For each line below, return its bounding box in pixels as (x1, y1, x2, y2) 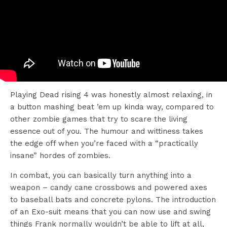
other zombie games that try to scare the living (10, 115, 187, 124)
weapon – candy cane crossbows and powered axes (10, 183, 207, 193)
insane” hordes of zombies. (10, 151, 110, 161)
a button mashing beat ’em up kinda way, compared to (10, 102, 214, 112)
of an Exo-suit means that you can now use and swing (10, 207, 211, 217)
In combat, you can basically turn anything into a (10, 171, 192, 180)
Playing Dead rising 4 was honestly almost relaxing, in (10, 90, 212, 100)
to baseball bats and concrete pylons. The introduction (10, 195, 216, 205)
